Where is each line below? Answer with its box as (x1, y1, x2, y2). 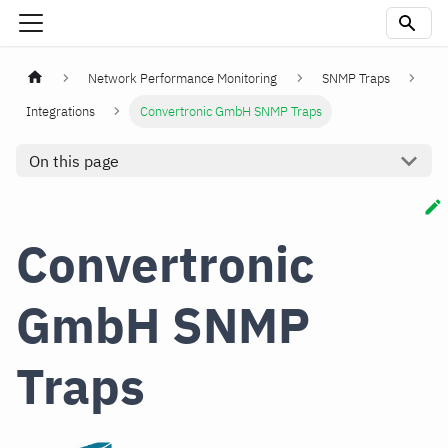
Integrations (26, 103, 96, 121)
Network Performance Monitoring (88, 70, 278, 88)
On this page (28, 150, 119, 171)
